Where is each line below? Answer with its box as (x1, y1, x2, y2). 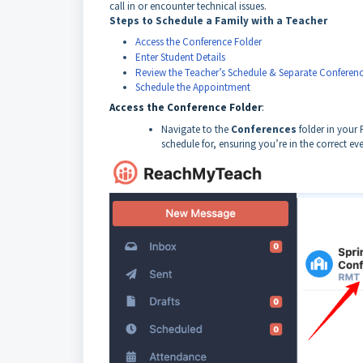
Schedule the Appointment (135, 79, 250, 94)
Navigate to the (161, 122, 231, 136)
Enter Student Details (135, 49, 225, 64)
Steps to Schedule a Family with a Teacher (109, 14, 327, 28)
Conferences (231, 122, 297, 136)
